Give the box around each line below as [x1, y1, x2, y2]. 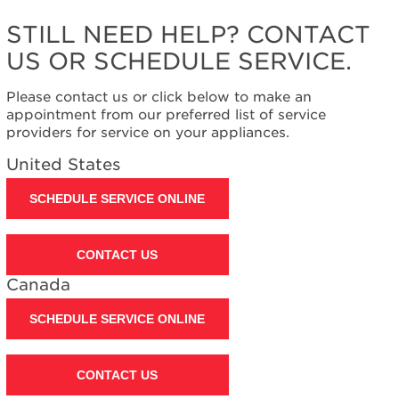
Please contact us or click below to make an [5, 88, 312, 105]
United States [5, 153, 120, 174]
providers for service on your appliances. [5, 124, 289, 141]
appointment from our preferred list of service [5, 106, 326, 123]
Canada [5, 273, 70, 294]
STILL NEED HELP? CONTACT [5, 20, 370, 49]
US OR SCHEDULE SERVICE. [5, 47, 352, 76]
